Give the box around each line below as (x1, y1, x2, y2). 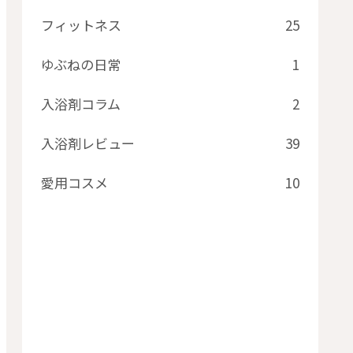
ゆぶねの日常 (41, 54, 121, 74)
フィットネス (41, 14, 121, 35)
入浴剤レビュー (41, 132, 135, 153)
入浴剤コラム (41, 93, 121, 113)
